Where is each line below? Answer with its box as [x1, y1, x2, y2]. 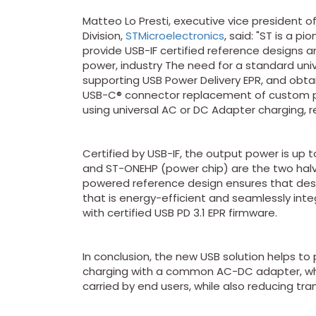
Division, [83, 28, 126, 43]
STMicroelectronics [126, 28, 224, 43]
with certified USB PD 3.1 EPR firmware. [83, 205, 277, 220]
